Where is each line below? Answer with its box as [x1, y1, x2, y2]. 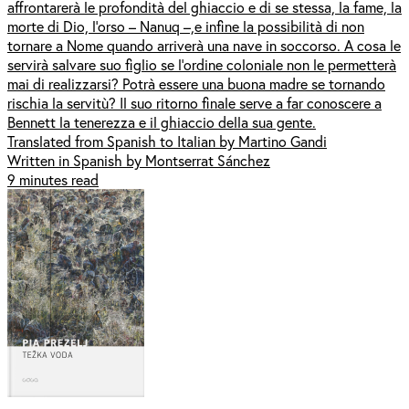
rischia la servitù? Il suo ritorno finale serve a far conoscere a [7, 92, 382, 112]
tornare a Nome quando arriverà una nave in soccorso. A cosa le [7, 35, 401, 55]
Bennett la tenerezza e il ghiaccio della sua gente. [7, 111, 316, 131]
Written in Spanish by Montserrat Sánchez [7, 150, 270, 170]
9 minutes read [7, 169, 99, 189]
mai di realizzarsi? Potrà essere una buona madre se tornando [7, 73, 385, 93]
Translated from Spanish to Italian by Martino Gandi [7, 131, 327, 151]
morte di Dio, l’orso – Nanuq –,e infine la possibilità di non [7, 16, 364, 36]
